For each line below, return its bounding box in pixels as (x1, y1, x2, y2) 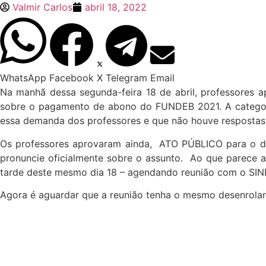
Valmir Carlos (12, 1, 72, 13)
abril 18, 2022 (85, 1, 147, 13)
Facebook (49, 72, 94, 84)
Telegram (106, 72, 147, 84)
